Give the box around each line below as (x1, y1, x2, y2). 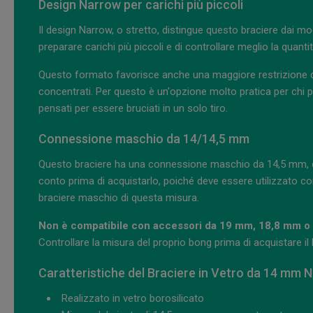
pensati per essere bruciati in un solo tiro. (38, 102, 228, 115)
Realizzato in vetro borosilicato (61, 292, 204, 305)
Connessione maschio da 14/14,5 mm (38, 131, 249, 147)
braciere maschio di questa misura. (38, 191, 199, 205)
